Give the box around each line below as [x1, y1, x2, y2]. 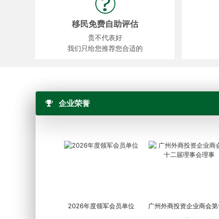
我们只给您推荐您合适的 [67, 45, 143, 52]
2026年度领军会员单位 [68, 202, 134, 210]
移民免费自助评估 [71, 20, 138, 29]
